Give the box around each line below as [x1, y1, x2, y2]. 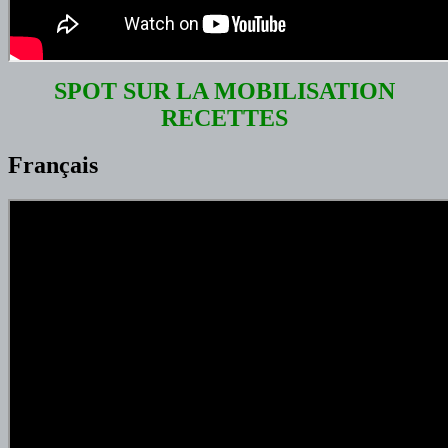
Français [8, 152, 98, 179]
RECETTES [160, 105, 288, 132]
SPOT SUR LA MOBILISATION [53, 78, 395, 105]
